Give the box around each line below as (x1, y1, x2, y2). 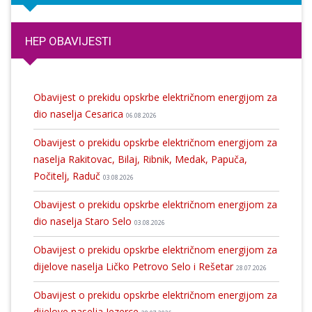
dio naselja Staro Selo (33, 214, 134, 228)
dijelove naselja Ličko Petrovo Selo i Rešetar (33, 260, 236, 274)
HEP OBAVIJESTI (25, 34, 111, 49)
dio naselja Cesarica (33, 107, 126, 120)
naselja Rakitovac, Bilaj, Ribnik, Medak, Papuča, (33, 152, 247, 166)
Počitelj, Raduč (33, 169, 103, 182)
